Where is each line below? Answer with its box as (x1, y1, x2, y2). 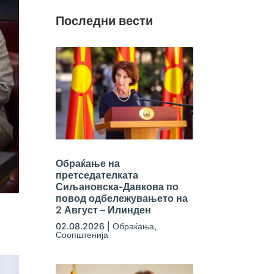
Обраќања (112, 220, 154, 231)
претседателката (55, 168, 138, 181)
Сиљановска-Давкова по (55, 180, 179, 193)
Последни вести (55, 13, 153, 28)
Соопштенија (55, 229, 108, 240)
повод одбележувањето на (55, 191, 188, 204)
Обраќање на (55, 157, 120, 169)
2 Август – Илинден (55, 203, 151, 216)
